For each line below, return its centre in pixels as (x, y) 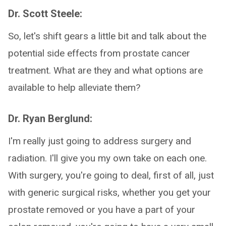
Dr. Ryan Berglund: (50, 119)
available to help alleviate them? (74, 88)
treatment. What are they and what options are (105, 70)
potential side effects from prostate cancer (99, 53)
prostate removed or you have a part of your (102, 210)
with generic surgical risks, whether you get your (109, 192)
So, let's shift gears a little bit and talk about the (107, 36)
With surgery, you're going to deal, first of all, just (111, 175)
